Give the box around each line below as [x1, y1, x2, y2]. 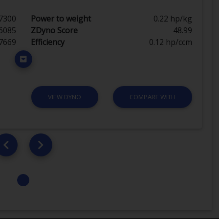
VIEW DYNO [48, 92, 82, 101]
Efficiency [30, 36, 65, 47]
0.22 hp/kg [153, 13, 192, 24]
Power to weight [30, 13, 91, 24]
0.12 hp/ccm [149, 36, 192, 47]
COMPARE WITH [129, 92, 175, 101]
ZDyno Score [30, 24, 78, 36]
